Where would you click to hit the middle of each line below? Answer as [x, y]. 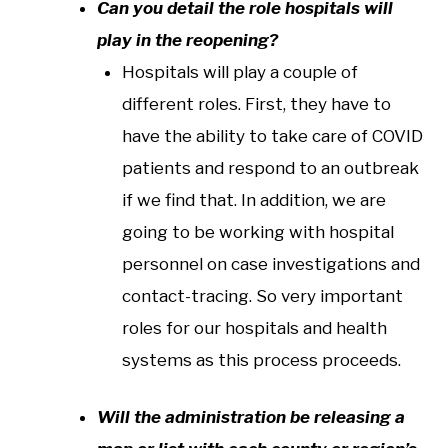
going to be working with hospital [258, 231]
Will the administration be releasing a [250, 417]
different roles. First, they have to [256, 103]
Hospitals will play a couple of [240, 71]
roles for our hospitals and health [254, 327]
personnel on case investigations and [271, 263]
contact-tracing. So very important [262, 295]
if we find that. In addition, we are [254, 199]
